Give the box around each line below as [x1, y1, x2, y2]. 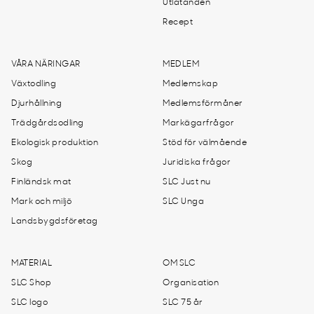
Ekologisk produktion [11, 139, 98, 147]
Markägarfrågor [163, 119, 234, 128]
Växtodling [11, 80, 56, 88]
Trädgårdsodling [11, 119, 84, 128]
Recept [163, 18, 193, 27]
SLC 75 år [163, 299, 203, 307]
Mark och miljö [11, 198, 71, 206]
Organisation [163, 279, 219, 287]
